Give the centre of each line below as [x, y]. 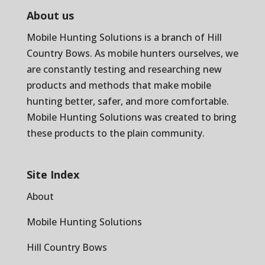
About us [50, 16]
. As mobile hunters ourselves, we [164, 54]
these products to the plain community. [115, 133]
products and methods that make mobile [119, 85]
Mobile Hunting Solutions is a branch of [117, 38]
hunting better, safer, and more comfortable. [127, 101]
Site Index [53, 174]
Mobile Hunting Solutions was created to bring [131, 117]
